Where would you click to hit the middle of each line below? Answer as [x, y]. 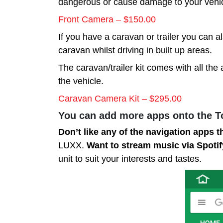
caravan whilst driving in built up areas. [135, 50]
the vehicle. [81, 81]
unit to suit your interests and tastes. [130, 159]
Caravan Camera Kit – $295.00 [120, 98]
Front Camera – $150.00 [107, 19]
